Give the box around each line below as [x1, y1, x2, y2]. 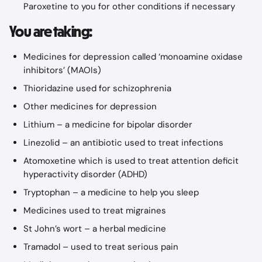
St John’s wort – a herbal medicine [23, 223, 166, 235]
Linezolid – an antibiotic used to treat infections [23, 137, 223, 149]
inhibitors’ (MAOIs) [23, 64, 101, 76]
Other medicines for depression [23, 101, 157, 112]
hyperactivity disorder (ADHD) [23, 168, 147, 180]
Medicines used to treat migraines [23, 205, 166, 216]
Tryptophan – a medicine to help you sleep [23, 187, 199, 198]
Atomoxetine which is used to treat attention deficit [23, 155, 241, 167]
